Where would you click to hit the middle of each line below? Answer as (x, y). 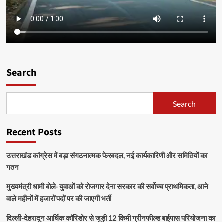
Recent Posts (34, 133)
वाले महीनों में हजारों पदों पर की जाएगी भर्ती (58, 198)
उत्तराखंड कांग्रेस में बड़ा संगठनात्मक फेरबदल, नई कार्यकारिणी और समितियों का (107, 155)
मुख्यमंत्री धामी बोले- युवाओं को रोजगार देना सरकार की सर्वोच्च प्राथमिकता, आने (107, 187)
